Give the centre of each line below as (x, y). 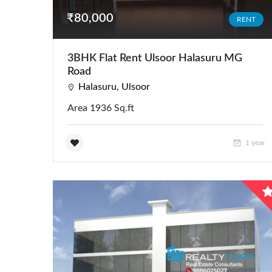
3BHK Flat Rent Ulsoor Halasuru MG (155, 58)
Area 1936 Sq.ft (101, 108)
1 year (254, 142)
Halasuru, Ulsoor (114, 87)
